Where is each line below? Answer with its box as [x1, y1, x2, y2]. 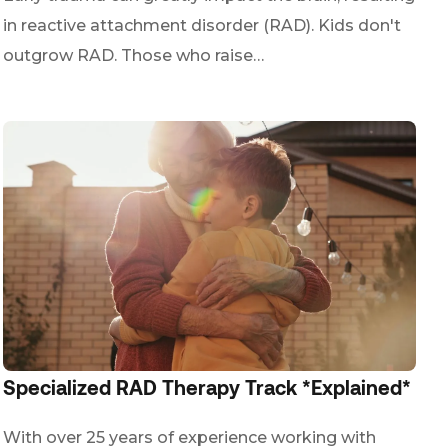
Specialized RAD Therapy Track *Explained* [2, 375, 411, 399]
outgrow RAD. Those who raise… [2, 46, 264, 65]
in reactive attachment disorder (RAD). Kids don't [2, 16, 401, 35]
